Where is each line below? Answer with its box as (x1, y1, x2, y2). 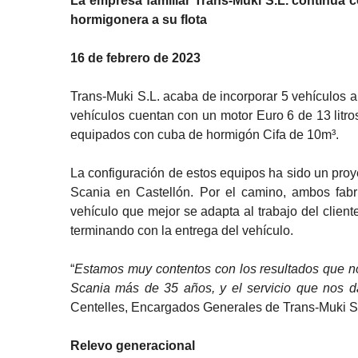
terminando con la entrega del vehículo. (70, 224, 293, 237)
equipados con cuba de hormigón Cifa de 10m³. (70, 128, 339, 141)
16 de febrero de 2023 (70, 51, 201, 65)
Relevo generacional (70, 339, 195, 352)
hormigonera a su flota (70, 13, 207, 26)
